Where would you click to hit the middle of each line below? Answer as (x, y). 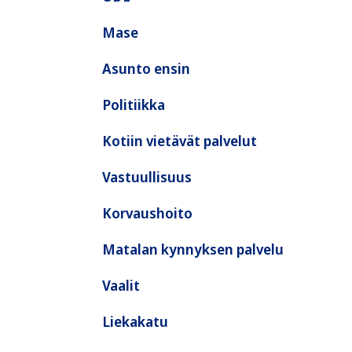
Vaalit (121, 285)
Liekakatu (135, 321)
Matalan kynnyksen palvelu (193, 249)
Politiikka (134, 104)
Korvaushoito (147, 213)
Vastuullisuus (147, 177)
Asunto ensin (146, 68)
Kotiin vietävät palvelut (180, 141)
